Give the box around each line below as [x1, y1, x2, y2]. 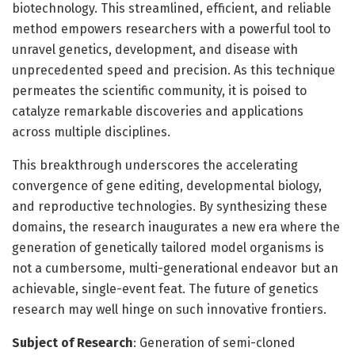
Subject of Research [12, 334, 133, 350]
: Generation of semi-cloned [133, 334, 296, 350]
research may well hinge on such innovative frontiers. [12, 301, 326, 317]
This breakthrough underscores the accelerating [12, 157, 298, 173]
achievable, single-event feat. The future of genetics [12, 281, 319, 296]
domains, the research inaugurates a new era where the [12, 219, 340, 235]
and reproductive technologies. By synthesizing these [12, 198, 327, 214]
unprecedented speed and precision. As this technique [12, 62, 335, 78]
